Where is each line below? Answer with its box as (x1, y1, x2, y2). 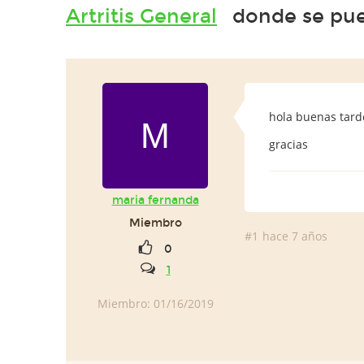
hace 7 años (262, 228, 327, 244)
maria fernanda (111, 193, 199, 207)
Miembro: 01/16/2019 (97, 296, 214, 311)
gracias (269, 136, 311, 152)
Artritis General (66, 5, 217, 28)
